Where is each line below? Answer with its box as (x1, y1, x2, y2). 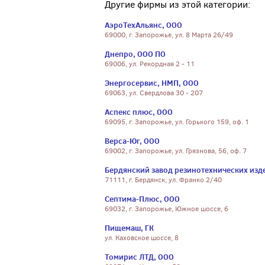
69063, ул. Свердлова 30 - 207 (105, 88, 203, 98)
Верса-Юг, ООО (105, 135, 160, 146)
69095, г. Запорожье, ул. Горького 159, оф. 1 (105, 117, 249, 127)
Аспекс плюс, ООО (105, 106, 173, 117)
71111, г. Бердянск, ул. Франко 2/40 (105, 175, 222, 185)
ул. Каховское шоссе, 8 (105, 233, 179, 243)
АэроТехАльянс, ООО (105, 20, 182, 30)
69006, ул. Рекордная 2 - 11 (105, 59, 195, 69)
